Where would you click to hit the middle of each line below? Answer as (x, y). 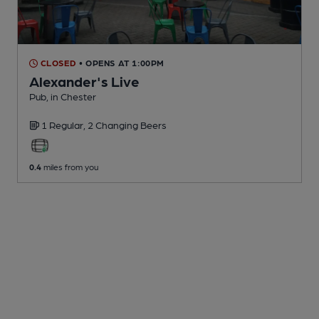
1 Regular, (64, 125)
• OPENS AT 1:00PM (122, 63)
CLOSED (57, 63)
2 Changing (114, 125)
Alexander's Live (84, 82)
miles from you (70, 167)
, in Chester (71, 96)
